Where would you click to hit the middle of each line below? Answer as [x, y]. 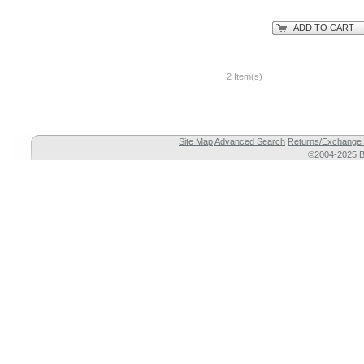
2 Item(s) [245, 77]
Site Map [196, 142]
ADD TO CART [324, 27]
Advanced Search [250, 142]
